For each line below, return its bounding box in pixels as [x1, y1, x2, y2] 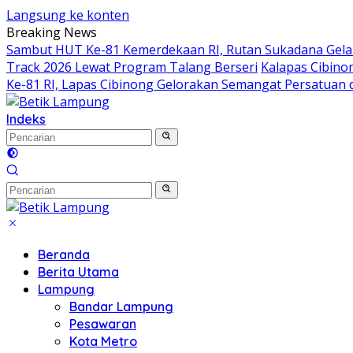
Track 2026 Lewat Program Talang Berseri [6, 58, 258, 76]
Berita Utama [38, 264, 119, 280]
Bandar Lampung [69, 299, 173, 314]
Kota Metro [69, 333, 137, 349]
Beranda [38, 247, 90, 262]
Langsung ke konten [6, 6, 129, 24]
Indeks [6, 111, 46, 127]
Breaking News [6, 24, 97, 41]
